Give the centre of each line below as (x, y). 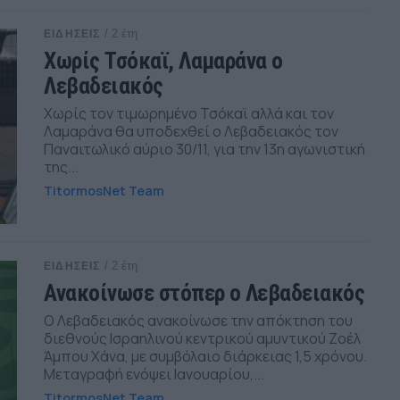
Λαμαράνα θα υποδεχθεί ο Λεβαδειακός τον (192, 131)
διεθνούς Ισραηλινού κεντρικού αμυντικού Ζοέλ (203, 338)
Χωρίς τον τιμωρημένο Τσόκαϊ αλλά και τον (189, 113)
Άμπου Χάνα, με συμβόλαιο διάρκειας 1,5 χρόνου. (206, 356)
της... (62, 167)
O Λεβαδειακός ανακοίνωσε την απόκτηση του (199, 320)
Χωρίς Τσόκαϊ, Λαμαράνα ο (163, 61)
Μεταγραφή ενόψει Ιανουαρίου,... (154, 374)
